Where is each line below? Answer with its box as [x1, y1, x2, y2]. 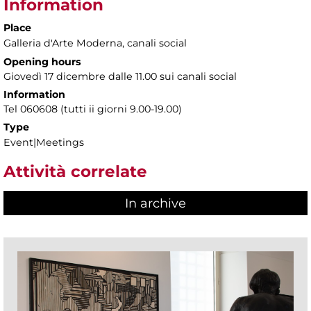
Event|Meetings [3, 135, 84, 149]
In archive [125, 196, 186, 212]
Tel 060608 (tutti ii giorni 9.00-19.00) [3, 102, 182, 115]
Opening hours [3, 55, 81, 68]
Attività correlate [3, 161, 147, 181]
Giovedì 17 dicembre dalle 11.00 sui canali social [3, 69, 237, 83]
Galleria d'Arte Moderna [3, 36, 122, 49]
